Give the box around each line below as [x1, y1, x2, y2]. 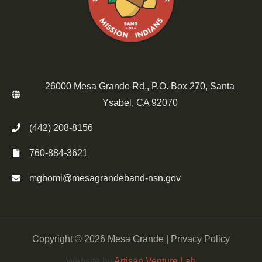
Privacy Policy [171, 233, 230, 244]
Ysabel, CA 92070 [102, 97, 178, 108]
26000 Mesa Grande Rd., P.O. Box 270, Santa [45, 81, 235, 91]
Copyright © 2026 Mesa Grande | [32, 233, 171, 244]
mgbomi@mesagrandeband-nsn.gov [29, 173, 181, 183]
